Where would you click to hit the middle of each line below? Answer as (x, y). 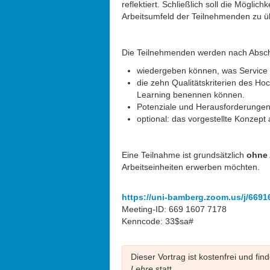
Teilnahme (161, 155)
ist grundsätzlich (213, 155)
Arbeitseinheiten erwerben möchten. (191, 167)
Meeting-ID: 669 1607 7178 (174, 209)
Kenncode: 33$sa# (158, 221)
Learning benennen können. (191, 95)
